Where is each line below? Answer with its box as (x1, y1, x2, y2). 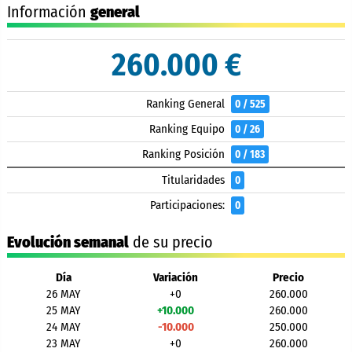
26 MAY (46, 287, 81, 301)
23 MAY (46, 336, 81, 350)
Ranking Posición (142, 147, 225, 161)
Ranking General (146, 97, 225, 111)
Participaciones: (150, 198, 225, 212)
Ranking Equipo (149, 122, 225, 136)
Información (7, 2, 90, 21)
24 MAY (46, 320, 81, 334)
